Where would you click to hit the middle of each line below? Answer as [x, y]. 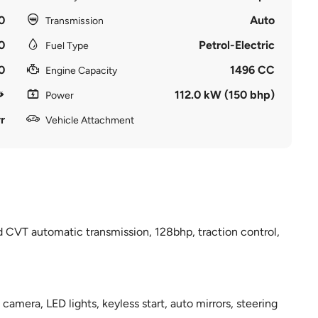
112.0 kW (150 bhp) [225, 95]
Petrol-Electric [237, 45]
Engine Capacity [81, 71]
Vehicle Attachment [89, 120]
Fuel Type [67, 46]
